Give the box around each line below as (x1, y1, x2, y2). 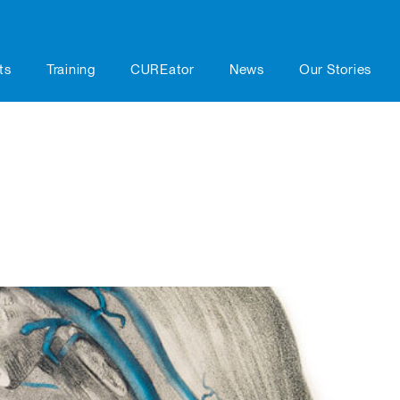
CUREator (129, 62, 195, 78)
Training (46, 62, 96, 78)
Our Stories (298, 62, 371, 78)
